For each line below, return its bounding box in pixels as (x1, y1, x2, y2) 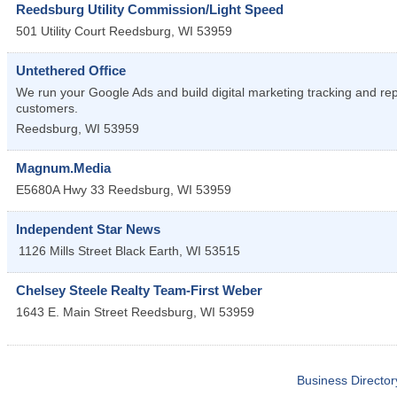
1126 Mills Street (19, 244, 112, 259)
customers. (16, 101, 78, 116)
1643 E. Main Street (16, 305, 128, 320)
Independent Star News (16, 222, 160, 237)
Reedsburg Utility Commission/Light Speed (16, 2, 284, 18)
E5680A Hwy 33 (16, 183, 105, 198)
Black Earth (115, 244, 179, 259)
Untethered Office (16, 63, 126, 79)
